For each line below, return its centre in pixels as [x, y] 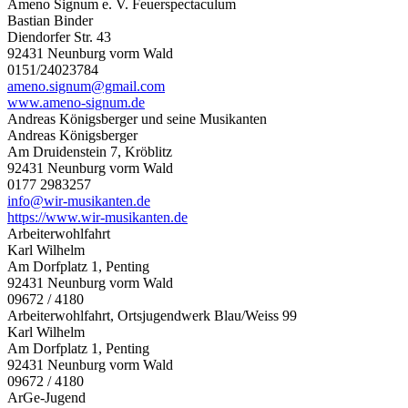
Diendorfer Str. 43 [59, 36]
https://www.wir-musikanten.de [97, 217]
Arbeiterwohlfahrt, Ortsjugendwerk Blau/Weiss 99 [152, 315]
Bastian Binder [50, 20]
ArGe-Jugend [46, 397]
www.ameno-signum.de [76, 102]
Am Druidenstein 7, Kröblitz [90, 151]
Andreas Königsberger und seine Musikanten [137, 118]
